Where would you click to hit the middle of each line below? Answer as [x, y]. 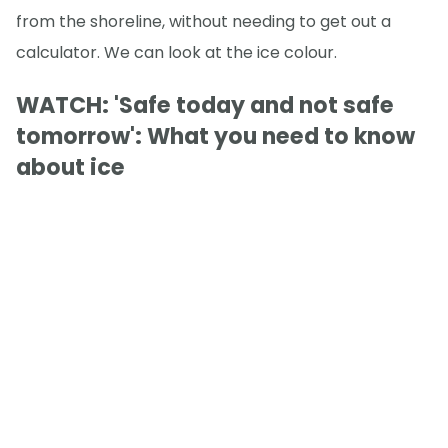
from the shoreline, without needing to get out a [203, 21]
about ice [70, 167]
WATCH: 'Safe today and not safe [205, 105]
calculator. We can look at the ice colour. [176, 52]
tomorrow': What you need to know [215, 136]
